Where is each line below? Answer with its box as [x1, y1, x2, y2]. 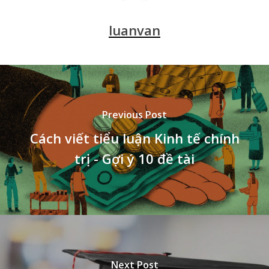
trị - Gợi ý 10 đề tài [74, 149, 195, 168]
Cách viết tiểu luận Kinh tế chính [29, 128, 240, 147]
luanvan [109, 21, 160, 40]
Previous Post [102, 107, 167, 121]
